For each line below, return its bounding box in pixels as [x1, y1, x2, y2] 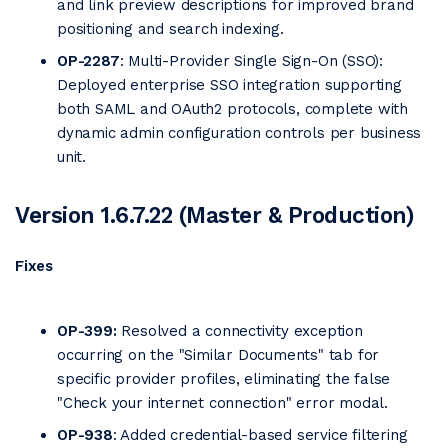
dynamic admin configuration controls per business [57, 124, 422, 142]
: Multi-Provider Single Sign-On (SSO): [119, 52, 384, 70]
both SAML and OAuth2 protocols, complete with [57, 100, 408, 118]
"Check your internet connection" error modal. [57, 394, 388, 412]
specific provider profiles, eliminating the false [57, 370, 391, 388]
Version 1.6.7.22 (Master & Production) [15, 202, 414, 228]
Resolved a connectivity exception [121, 322, 363, 340]
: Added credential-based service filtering [112, 426, 408, 444]
